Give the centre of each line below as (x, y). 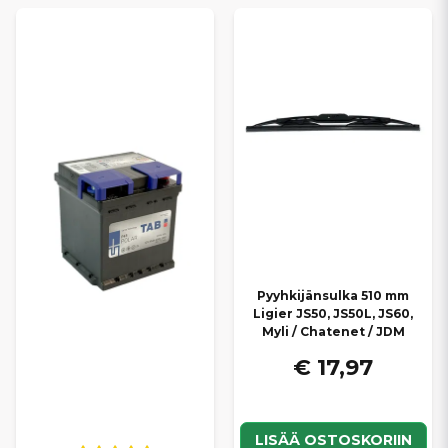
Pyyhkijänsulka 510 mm (333, 296)
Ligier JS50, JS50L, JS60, (333, 314)
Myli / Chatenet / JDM (333, 332)
